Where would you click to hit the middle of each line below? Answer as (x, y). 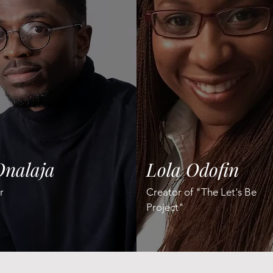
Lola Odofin (193, 169)
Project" (165, 207)
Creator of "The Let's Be (201, 192)
